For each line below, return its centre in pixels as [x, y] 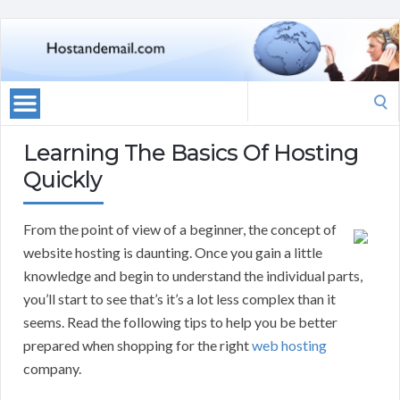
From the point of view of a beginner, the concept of [180, 229]
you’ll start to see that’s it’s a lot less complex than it [179, 299]
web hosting [289, 346]
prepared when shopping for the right [137, 346]
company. [52, 369]
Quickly [62, 180]
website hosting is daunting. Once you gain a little [173, 253]
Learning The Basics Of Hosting [191, 153]
